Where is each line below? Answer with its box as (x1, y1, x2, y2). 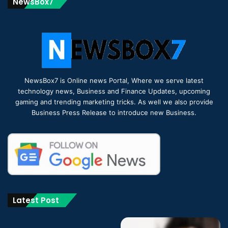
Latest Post (13, 195, 59, 206)
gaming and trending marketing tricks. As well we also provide (15, 98, 213, 106)
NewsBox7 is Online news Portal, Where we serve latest (24, 76, 204, 85)
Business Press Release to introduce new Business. (32, 108, 196, 117)
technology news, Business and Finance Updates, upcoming (18, 87, 210, 96)
